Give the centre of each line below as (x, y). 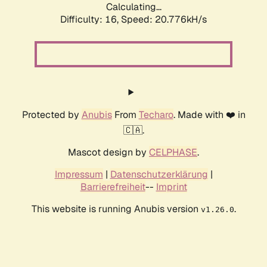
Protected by (52, 115)
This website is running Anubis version (116, 209)
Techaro (156, 115)
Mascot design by (108, 153)
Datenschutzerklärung (159, 175)
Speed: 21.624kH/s (164, 20)
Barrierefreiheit (113, 187)
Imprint (171, 187)
